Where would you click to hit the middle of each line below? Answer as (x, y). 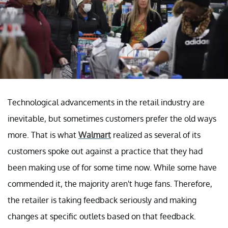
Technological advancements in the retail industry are (106, 102)
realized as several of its (156, 135)
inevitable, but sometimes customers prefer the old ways (112, 118)
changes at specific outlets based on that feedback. (102, 216)
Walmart (95, 135)
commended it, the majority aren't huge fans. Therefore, (110, 183)
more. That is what (43, 135)
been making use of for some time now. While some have (112, 167)
